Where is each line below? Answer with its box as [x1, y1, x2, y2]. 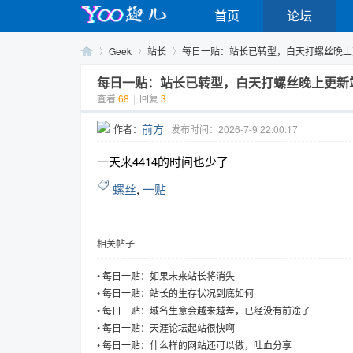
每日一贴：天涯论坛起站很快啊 [102, 321, 235, 334]
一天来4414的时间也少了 [97, 153, 229, 169]
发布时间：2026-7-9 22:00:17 [171, 122, 298, 136]
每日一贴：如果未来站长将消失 [102, 269, 235, 282]
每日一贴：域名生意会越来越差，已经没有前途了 [102, 303, 310, 317]
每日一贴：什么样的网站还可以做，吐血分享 [102, 338, 292, 351]
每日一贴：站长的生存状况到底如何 [102, 286, 254, 299]
